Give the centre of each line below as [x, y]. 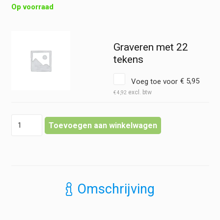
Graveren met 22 [151, 47]
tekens [128, 59]
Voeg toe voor [154, 81]
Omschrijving [116, 189]
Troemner [26, 140]
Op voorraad [32, 7]
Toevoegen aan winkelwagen [103, 125]
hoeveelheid [30, 150]
